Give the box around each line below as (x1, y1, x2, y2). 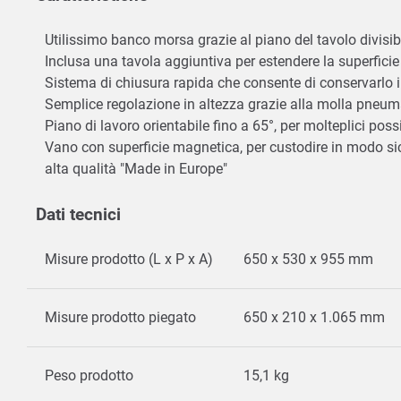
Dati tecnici (36, 204, 121, 226)
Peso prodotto (45, 367, 133, 385)
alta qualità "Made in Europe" (45, 160, 231, 178)
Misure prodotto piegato (45, 309, 196, 327)
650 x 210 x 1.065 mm (243, 309, 385, 327)
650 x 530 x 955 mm (243, 251, 373, 269)
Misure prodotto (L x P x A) (45, 251, 213, 269)
